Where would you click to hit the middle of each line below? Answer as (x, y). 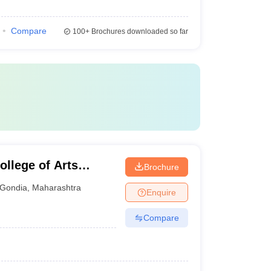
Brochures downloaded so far (139, 31)
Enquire (161, 192)
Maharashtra (57, 187)
